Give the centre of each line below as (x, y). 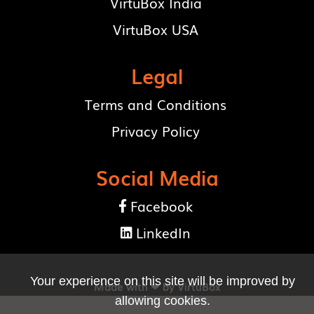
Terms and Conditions (156, 105)
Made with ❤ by (135, 287)
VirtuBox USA (156, 30)
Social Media (157, 177)
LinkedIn (163, 233)
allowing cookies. (163, 301)
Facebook (161, 206)
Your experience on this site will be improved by (163, 281)
